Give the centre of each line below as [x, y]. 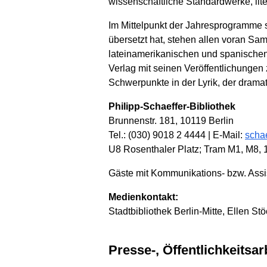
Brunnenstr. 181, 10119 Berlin [171, 120]
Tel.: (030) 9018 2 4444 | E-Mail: [177, 135]
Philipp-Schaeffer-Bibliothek [172, 106]
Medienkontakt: [143, 197]
